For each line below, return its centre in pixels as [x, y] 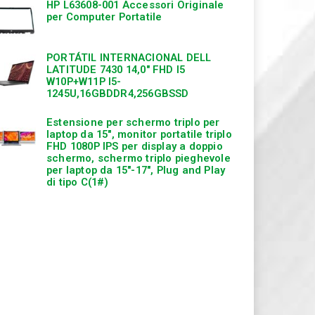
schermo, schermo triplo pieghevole [139, 158]
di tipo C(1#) [78, 182]
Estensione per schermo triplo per [133, 122]
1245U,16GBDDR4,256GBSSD [118, 93]
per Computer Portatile [104, 17]
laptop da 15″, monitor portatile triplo [139, 134]
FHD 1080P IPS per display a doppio [135, 146]
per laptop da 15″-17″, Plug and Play [136, 170]
